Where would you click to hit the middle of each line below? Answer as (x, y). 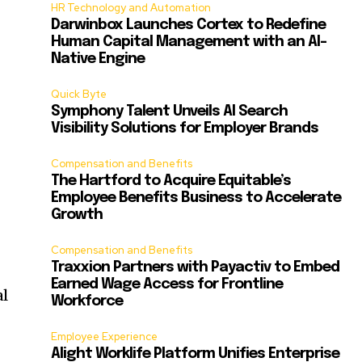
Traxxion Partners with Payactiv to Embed (196, 268)
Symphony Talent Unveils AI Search (170, 112)
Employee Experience (105, 337)
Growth (77, 215)
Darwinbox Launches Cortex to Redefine (189, 25)
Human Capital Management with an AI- (189, 42)
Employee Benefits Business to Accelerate (196, 198)
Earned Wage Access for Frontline (167, 285)
